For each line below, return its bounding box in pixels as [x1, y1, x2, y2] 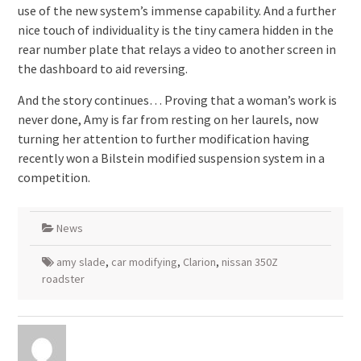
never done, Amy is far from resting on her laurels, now [17, 111, 318, 127]
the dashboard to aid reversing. [17, 60, 188, 77]
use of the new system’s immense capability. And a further [17, 2, 336, 19]
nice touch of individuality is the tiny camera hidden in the [17, 22, 334, 38]
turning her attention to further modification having [17, 131, 309, 147]
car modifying [110, 255, 177, 269]
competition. [17, 169, 90, 185]
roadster [41, 272, 85, 286]
